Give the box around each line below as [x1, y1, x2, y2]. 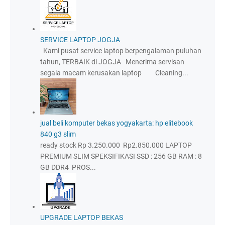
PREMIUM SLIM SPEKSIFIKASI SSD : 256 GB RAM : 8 [40, 152, 202, 161]
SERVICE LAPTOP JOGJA [40, 36, 120, 44]
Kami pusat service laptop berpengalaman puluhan [40, 47, 201, 55]
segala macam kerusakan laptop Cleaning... [40, 69, 188, 77]
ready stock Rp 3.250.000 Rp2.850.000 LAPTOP [40, 141, 192, 150]
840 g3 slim [40, 130, 76, 139]
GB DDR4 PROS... [40, 163, 96, 172]
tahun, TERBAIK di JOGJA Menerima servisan [40, 58, 184, 66]
